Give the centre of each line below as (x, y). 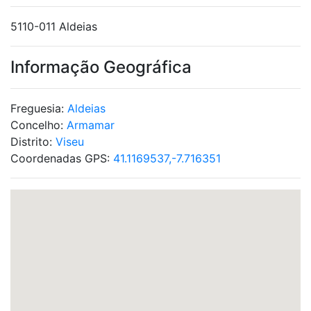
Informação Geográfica (101, 67)
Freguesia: (39, 108)
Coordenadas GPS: (62, 158)
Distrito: (33, 142)
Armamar (91, 125)
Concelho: (39, 125)
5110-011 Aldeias (54, 26)
